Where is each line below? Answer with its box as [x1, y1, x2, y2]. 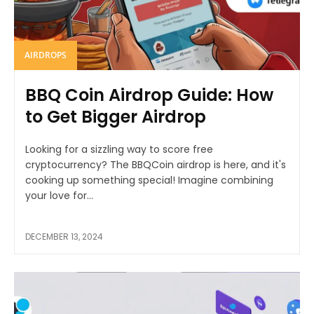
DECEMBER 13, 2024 [25, 230, 103, 243]
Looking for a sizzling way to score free [25, 142, 213, 156]
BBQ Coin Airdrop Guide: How [25, 83, 273, 107]
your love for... [25, 188, 93, 203]
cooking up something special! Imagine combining [25, 172, 273, 187]
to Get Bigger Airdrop [25, 104, 206, 128]
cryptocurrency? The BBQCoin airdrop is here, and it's [25, 157, 286, 172]
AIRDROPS [25, 48, 67, 61]
